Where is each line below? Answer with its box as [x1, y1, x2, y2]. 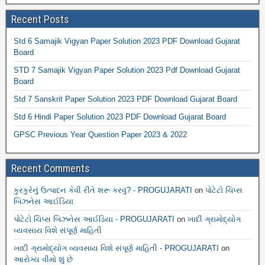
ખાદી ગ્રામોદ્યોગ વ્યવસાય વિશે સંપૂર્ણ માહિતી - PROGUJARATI [14, 244, 219, 253]
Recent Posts [11, 13, 69, 25]
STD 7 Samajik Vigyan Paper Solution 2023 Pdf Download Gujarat [14, 66, 240, 75]
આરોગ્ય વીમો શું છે [14, 255, 73, 264]
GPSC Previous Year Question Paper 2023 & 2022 [14, 130, 187, 139]
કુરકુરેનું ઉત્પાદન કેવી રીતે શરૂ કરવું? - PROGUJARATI [14, 186, 192, 195]
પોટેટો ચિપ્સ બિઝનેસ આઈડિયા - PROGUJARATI [14, 215, 174, 224]
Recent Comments [11, 162, 90, 174]
